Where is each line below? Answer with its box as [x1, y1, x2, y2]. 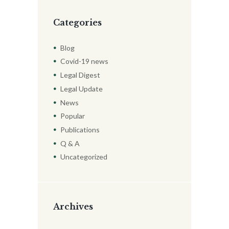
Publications [60, 125, 100, 134]
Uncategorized [60, 152, 107, 162]
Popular [60, 111, 85, 121]
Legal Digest [60, 71, 100, 80]
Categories [53, 17, 102, 28]
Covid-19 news [60, 57, 108, 66]
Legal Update [60, 84, 103, 93]
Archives [53, 201, 93, 212]
